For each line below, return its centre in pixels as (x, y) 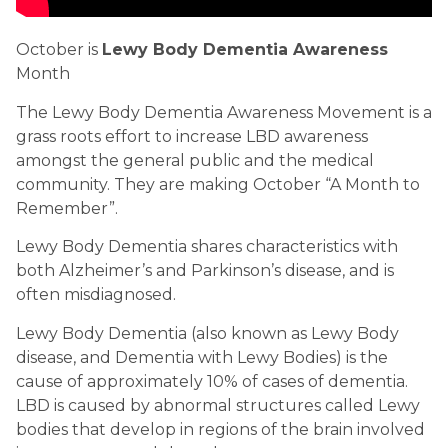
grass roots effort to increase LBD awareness (192, 136)
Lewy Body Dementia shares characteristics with (207, 247)
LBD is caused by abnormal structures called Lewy (218, 405)
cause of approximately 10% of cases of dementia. (212, 381)
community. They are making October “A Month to (218, 184)
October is (59, 50)
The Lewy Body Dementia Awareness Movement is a (224, 112)
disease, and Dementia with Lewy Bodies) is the (202, 357)
